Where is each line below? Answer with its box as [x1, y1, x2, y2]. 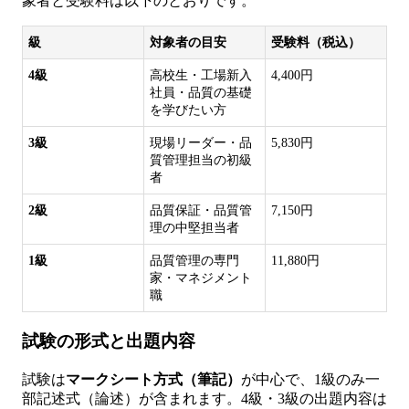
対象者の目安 [149, 35, 226, 50]
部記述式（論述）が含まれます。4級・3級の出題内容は [22, 390, 387, 406]
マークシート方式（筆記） [66, 371, 241, 387]
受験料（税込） [270, 35, 361, 50]
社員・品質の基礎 [149, 85, 252, 100]
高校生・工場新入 [149, 68, 252, 83]
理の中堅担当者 [149, 220, 239, 236]
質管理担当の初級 [149, 152, 252, 168]
